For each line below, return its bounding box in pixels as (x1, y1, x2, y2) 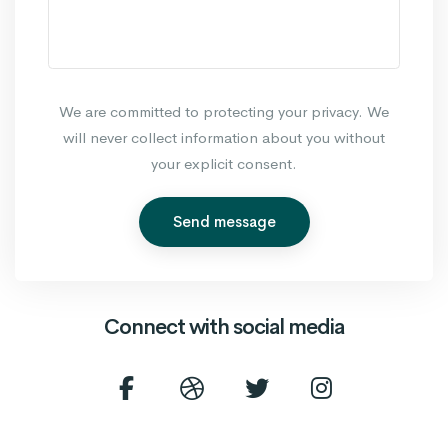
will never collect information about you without (63, 128, 385, 148)
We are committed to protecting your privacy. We (59, 102, 389, 122)
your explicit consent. (151, 154, 297, 174)
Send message (172, 212, 276, 232)
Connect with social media (104, 313, 344, 340)
